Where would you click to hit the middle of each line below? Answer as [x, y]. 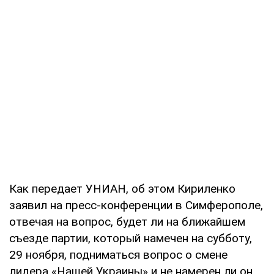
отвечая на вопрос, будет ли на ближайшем [127, 221]
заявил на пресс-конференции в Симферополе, [136, 205]
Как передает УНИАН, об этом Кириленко [122, 188]
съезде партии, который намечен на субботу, [131, 238]
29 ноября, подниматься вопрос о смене [118, 254]
